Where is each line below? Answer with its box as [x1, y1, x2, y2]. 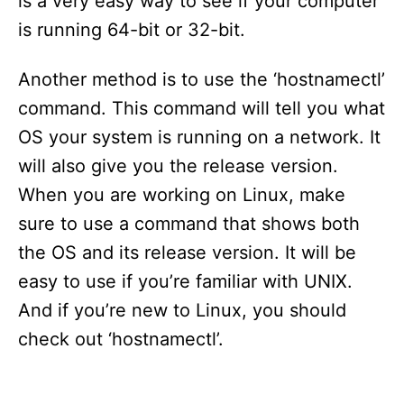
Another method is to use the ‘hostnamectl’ [18, 69, 385, 90]
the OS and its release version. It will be [18, 242, 356, 263]
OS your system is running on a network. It [18, 126, 381, 148]
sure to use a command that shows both [18, 213, 360, 234]
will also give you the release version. [18, 155, 338, 177]
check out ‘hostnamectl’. [18, 328, 224, 350]
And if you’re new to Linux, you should [18, 299, 346, 321]
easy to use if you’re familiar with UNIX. [18, 271, 353, 292]
